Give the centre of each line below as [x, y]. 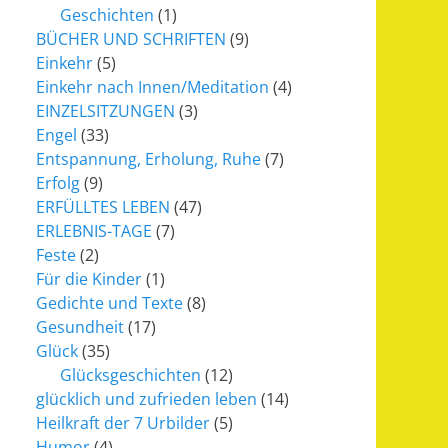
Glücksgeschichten [130, 375]
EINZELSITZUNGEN [105, 111]
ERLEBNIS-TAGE [94, 231]
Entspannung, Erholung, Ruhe [148, 159]
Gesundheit [80, 327]
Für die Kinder [89, 279]
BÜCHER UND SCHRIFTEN [131, 39]
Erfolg [58, 183]
